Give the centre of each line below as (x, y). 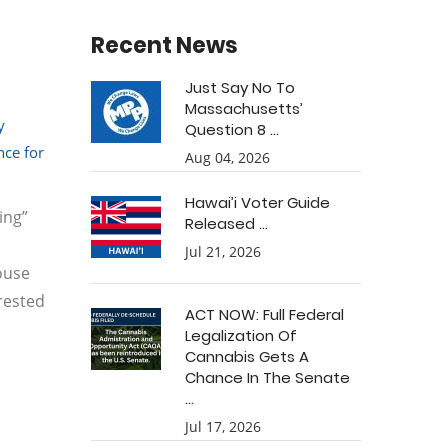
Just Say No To (240, 87)
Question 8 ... (232, 129)
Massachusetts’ (244, 108)
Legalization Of (241, 335)
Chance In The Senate (267, 377)
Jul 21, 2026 (223, 251)
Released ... (226, 223)
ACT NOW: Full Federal (264, 314)
